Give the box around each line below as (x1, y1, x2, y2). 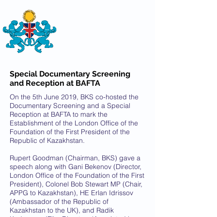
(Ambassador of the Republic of (10, 197, 108, 206)
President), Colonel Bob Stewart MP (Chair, (10, 180, 142, 188)
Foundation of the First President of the (10, 127, 130, 136)
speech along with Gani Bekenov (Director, (10, 162, 141, 171)
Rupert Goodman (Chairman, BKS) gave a (10, 154, 140, 162)
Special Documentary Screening (10, 69, 130, 78)
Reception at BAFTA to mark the (10, 110, 108, 119)
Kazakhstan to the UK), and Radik (10, 206, 114, 215)
